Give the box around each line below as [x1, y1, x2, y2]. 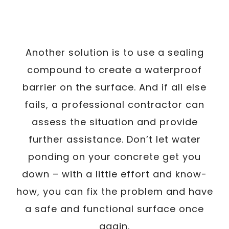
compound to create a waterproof [27, 63, 202, 76]
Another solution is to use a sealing [25, 45, 204, 59]
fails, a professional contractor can [25, 98, 204, 111]
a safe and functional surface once [25, 202, 204, 215]
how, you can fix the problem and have [16, 185, 213, 198]
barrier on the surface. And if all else [22, 80, 207, 94]
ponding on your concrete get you [28, 150, 201, 163]
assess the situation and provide [31, 115, 198, 128]
